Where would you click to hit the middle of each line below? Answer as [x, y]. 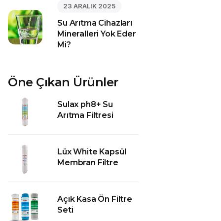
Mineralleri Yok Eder [97, 34]
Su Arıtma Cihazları [95, 23]
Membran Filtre [88, 163]
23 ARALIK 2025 [89, 6]
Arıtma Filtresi [85, 115]
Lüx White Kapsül [92, 152]
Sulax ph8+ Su [85, 104]
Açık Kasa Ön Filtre [95, 199]
